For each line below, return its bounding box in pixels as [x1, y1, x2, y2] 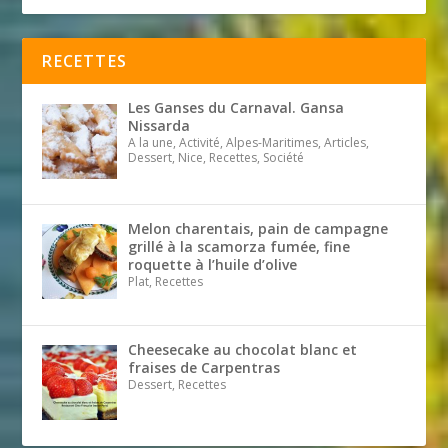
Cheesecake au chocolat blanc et [127, 339, 357, 359]
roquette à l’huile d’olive [127, 255, 297, 275]
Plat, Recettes [127, 273, 203, 291]
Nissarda [127, 116, 190, 136]
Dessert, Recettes [127, 375, 226, 393]
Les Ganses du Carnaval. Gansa [127, 98, 344, 118]
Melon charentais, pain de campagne [127, 219, 388, 239]
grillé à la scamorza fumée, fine [127, 237, 350, 257]
